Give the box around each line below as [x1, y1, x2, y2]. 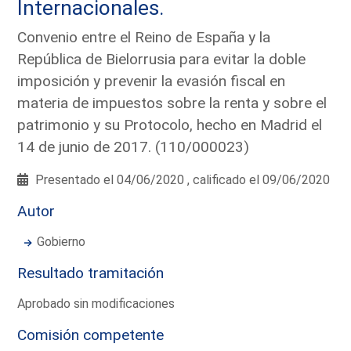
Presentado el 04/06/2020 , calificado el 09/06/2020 [32, 172, 331, 187]
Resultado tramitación [17, 263, 165, 282]
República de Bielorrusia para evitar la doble [17, 49, 306, 68]
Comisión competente [17, 325, 165, 344]
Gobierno [37, 233, 86, 249]
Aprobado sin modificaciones [17, 295, 175, 311]
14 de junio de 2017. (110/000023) [17, 137, 250, 156]
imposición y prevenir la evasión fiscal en [17, 71, 286, 90]
